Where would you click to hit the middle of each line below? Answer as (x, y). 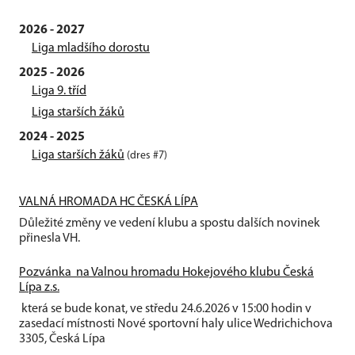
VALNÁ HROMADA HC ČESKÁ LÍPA (109, 202)
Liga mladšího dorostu (91, 48)
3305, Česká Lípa (65, 339)
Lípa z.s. (39, 288)
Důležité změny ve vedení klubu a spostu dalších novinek (170, 223)
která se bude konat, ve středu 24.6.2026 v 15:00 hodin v (165, 309)
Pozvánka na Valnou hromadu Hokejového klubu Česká (166, 273)
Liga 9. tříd (59, 91)
